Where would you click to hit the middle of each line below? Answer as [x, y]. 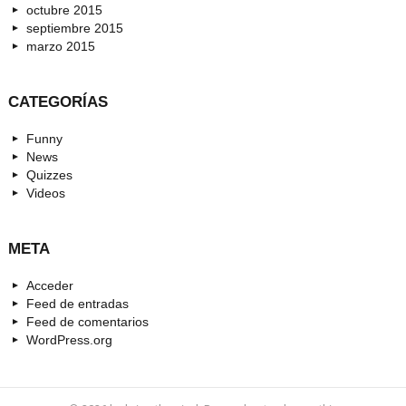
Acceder [50, 285]
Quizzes [49, 174]
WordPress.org [69, 339]
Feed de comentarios [87, 321]
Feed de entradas [77, 303]
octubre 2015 [64, 10]
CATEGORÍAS [58, 101]
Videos [46, 193]
